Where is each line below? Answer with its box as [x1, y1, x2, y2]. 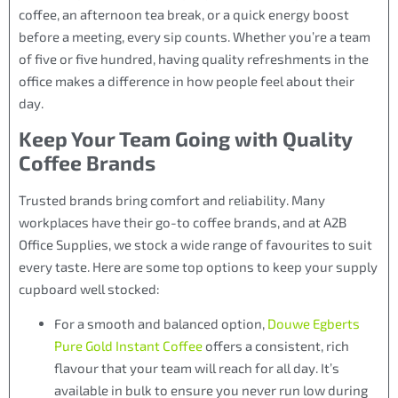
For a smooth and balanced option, [54, 315, 267, 332]
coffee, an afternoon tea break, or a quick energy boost [19, 5, 349, 22]
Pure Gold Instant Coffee [54, 338, 203, 354]
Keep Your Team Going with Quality [19, 125, 352, 151]
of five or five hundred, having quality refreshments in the [19, 50, 369, 67]
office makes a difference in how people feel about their [19, 72, 354, 89]
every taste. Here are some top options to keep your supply [19, 258, 378, 275]
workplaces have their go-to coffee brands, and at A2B [19, 213, 346, 230]
